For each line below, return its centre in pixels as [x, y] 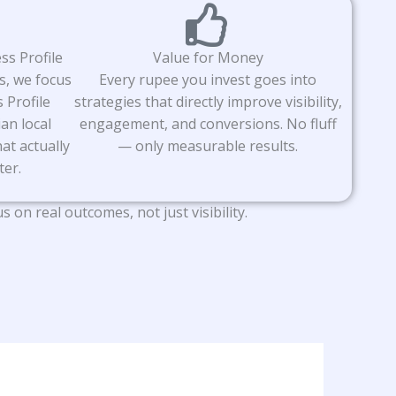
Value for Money [208, 57]
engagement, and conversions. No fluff [208, 123]
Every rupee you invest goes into [208, 79]
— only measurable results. [208, 145]
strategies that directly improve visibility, [208, 101]
